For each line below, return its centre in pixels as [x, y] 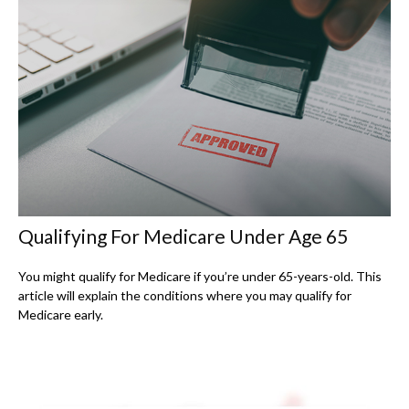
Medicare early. [61, 314]
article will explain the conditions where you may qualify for [185, 295]
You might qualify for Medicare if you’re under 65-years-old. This [200, 276]
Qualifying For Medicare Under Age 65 [183, 236]
